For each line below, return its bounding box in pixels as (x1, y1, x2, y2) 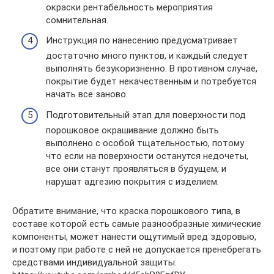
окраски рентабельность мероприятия (46, 1, 213, 13)
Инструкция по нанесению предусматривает (46, 35, 238, 46)
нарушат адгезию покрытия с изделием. (46, 176, 219, 187)
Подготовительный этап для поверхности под (46, 109, 246, 120)
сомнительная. (46, 14, 108, 26)
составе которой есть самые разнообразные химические (12, 218, 261, 229)
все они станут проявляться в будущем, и (46, 163, 226, 174)
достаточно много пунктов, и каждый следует (46, 50, 248, 61)
